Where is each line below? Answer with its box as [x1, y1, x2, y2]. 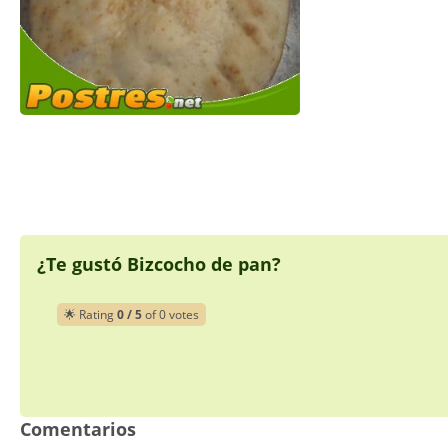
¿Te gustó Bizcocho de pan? [37, 252, 281, 277]
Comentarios [20, 417, 136, 442]
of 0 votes [142, 306, 199, 324]
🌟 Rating [64, 306, 117, 324]
